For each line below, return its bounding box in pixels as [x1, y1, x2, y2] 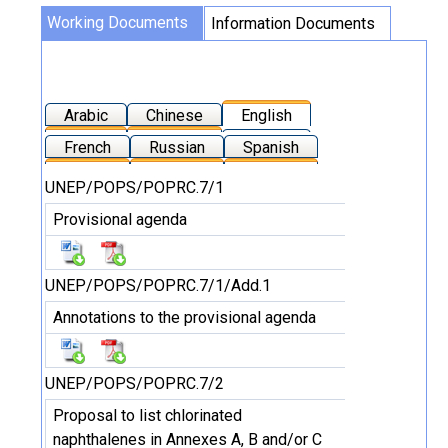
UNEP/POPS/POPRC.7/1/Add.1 [45, 276, 271, 295]
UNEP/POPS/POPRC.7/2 [45, 374, 224, 393]
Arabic [64, 106, 108, 125]
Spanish [243, 138, 299, 157]
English [241, 106, 292, 125]
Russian [149, 138, 205, 157]
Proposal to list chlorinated [53, 406, 242, 425]
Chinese [146, 106, 203, 125]
